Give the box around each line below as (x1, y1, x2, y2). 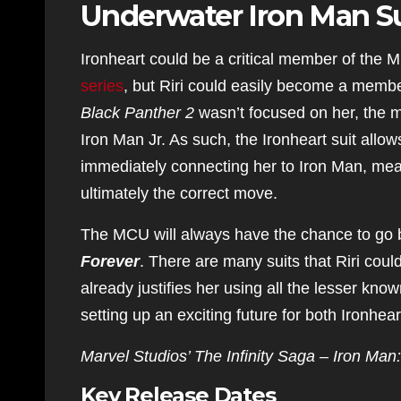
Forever (81, 252, 140, 270)
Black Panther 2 (81, 104, 194, 122)
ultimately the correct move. (81, 184, 277, 202)
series (81, 77, 124, 95)
